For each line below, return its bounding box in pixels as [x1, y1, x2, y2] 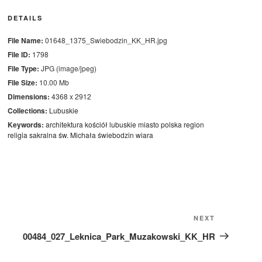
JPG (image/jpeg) [39, 63, 96, 73]
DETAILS [7, 13, 43, 22]
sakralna [29, 130, 57, 140]
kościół [84, 119, 108, 129]
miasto [137, 119, 159, 129]
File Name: [7, 35, 43, 46]
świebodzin [97, 130, 134, 140]
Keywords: [7, 119, 44, 130]
